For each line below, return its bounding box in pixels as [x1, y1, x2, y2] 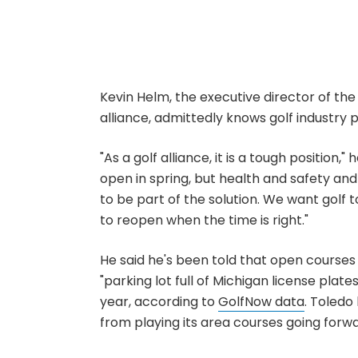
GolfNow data [217, 292, 304, 311]
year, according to [99, 292, 218, 311]
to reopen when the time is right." [99, 211, 308, 229]
